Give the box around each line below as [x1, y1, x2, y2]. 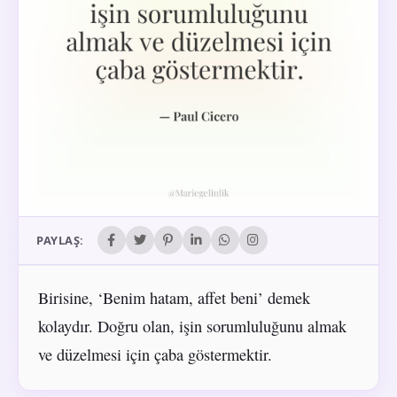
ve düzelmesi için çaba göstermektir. [37, 343, 272, 365]
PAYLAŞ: [36, 232, 84, 249]
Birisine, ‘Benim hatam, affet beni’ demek [37, 286, 310, 308]
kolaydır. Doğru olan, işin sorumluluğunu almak [37, 315, 346, 337]
